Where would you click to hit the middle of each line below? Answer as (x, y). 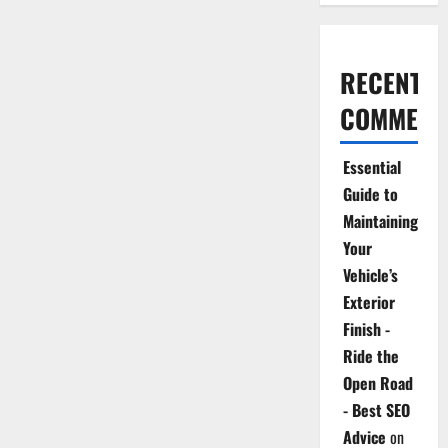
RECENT (380, 82)
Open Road (377, 383)
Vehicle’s (370, 275)
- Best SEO (376, 410)
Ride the (370, 356)
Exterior (368, 302)
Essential (371, 167)
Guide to (370, 194)
